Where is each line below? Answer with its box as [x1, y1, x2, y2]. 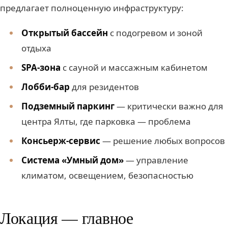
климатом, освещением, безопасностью [21, 169, 193, 182]
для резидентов [69, 81, 139, 93]
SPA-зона [21, 62, 61, 74]
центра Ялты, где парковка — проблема [21, 116, 191, 128]
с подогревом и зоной [107, 27, 203, 39]
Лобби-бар [21, 81, 70, 93]
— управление [123, 154, 188, 166]
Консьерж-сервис [21, 135, 100, 147]
